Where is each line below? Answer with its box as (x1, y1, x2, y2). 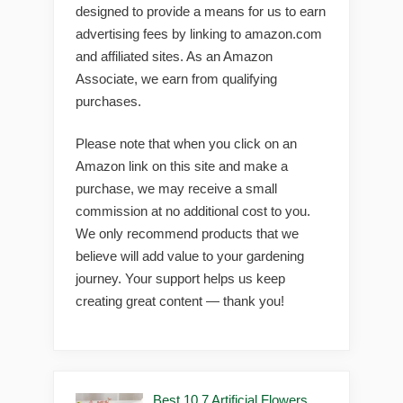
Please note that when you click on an (76, 136, 297, 152)
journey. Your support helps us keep (76, 271, 285, 287)
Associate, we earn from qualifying (76, 70, 277, 86)
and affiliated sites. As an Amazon (76, 48, 273, 64)
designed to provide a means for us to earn (76, 3, 326, 19)
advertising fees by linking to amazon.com (76, 25, 322, 41)
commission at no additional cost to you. (76, 203, 310, 219)
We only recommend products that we (76, 226, 299, 242)
